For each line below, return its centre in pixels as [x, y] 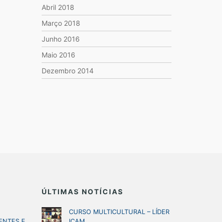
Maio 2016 [58, 55]
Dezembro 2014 [67, 71]
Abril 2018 [58, 7]
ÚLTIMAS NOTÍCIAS [82, 192]
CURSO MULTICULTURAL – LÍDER [119, 212]
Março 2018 [61, 23]
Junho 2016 [60, 39]
